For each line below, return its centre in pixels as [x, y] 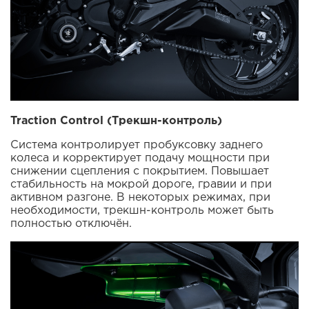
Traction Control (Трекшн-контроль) [116, 121]
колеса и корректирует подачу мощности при [140, 159]
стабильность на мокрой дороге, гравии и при [141, 185]
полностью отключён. [71, 224]
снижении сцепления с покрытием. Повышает [140, 172]
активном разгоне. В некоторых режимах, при [140, 198]
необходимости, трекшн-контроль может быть [142, 211]
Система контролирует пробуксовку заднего [137, 146]
